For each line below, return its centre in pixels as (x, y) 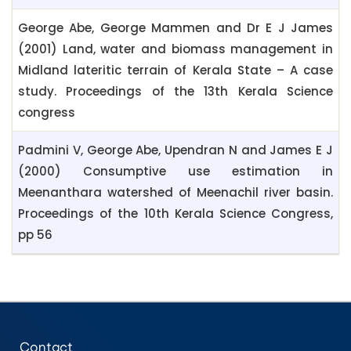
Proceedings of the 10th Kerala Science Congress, (175, 214)
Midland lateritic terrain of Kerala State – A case (175, 71)
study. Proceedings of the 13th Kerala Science (175, 92)
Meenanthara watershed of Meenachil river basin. (175, 193)
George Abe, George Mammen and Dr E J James (175, 28)
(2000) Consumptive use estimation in (175, 172)
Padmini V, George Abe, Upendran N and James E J (175, 150)
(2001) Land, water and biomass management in (175, 49)
